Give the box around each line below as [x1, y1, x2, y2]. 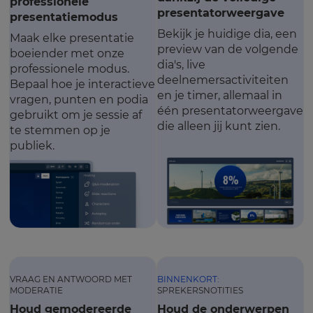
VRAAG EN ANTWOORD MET [10, 274, 132, 285]
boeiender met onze [10, 47, 124, 60]
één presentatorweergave [157, 104, 303, 117]
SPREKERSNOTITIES [157, 285, 243, 296]
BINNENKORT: [157, 274, 219, 285]
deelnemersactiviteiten [157, 73, 289, 87]
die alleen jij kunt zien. [157, 119, 280, 133]
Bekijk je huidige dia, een [157, 27, 297, 41]
